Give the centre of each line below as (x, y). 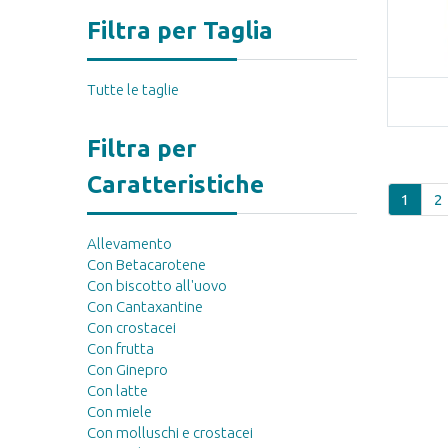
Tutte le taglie (133, 90)
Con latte (117, 391)
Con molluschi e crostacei (170, 433)
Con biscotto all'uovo (157, 286)
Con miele (119, 412)
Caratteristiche (175, 185)
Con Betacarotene (146, 265)
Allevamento (129, 244)
